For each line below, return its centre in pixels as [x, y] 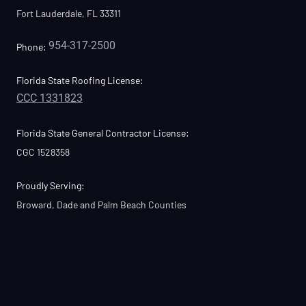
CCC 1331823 [50, 98]
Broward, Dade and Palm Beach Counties [101, 205]
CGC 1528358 [43, 152]
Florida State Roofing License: [80, 80]
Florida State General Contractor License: [103, 133]
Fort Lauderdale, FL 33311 [69, 13]
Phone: [31, 47]
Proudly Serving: [51, 185]
